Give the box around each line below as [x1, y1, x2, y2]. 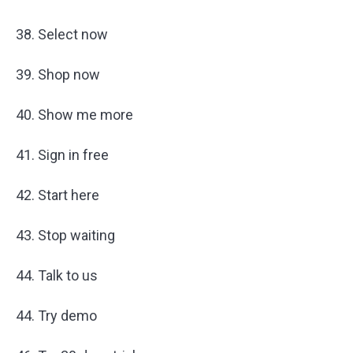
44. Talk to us [16, 267, 98, 284]
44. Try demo [16, 307, 97, 324]
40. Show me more [16, 106, 133, 123]
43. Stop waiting [16, 227, 115, 243]
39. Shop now [16, 66, 100, 83]
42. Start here [16, 187, 99, 203]
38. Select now [16, 26, 108, 43]
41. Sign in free [16, 147, 109, 163]
